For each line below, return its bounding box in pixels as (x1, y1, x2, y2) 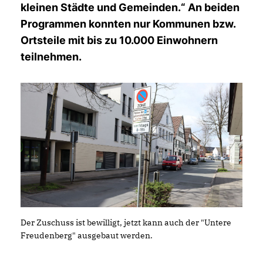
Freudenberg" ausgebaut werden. (21, 230, 153, 241)
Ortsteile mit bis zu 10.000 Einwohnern (21, 34, 218, 46)
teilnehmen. (21, 50, 82, 63)
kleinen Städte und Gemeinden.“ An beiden (21, 1, 240, 14)
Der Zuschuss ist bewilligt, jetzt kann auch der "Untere (21, 217, 231, 228)
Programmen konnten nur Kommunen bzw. (21, 18, 235, 30)
